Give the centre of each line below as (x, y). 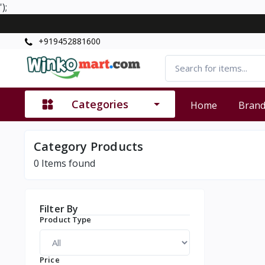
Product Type (66, 219)
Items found (67, 163)
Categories (100, 104)
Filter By (59, 209)
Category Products (89, 146)
